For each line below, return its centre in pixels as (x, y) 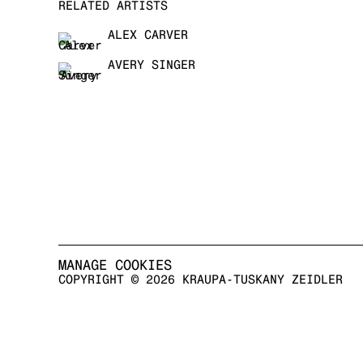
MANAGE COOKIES (115, 265)
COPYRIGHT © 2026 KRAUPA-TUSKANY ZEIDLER (201, 279)
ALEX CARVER (148, 34)
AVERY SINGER (152, 64)
